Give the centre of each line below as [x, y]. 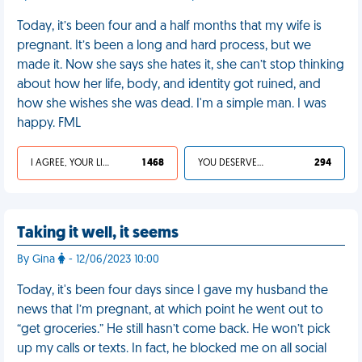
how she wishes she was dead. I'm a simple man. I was [172, 104]
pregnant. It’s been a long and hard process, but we [164, 46]
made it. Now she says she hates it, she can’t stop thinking [181, 65]
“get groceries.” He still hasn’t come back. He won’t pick [174, 330]
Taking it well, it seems [98, 234]
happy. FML [49, 124]
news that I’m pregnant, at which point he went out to [170, 310]
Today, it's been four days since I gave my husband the [173, 291]
